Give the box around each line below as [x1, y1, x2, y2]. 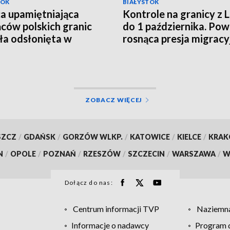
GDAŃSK [23, 132, 55, 141]
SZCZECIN [128, 149, 165, 158]
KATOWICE [129, 132, 170, 141]
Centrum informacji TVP [72, 203, 159, 214]
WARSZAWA [172, 149, 216, 158]
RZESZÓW [83, 149, 121, 158]
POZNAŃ [43, 149, 76, 158]
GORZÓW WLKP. [62, 132, 123, 141]
